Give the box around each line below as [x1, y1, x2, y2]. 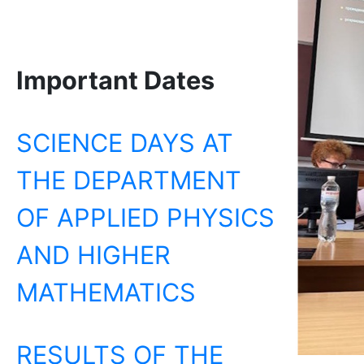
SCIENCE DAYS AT [16, 127, 233, 158]
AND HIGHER [16, 239, 171, 270]
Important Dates [16, 65, 214, 96]
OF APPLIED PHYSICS [16, 201, 275, 232]
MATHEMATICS [16, 276, 196, 307]
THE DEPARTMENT [16, 164, 241, 195]
